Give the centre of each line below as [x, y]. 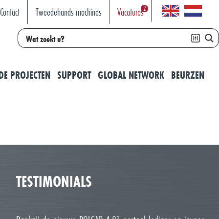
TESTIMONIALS [54, 182]
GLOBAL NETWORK [131, 75]
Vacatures [130, 12]
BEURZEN [188, 75]
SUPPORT [74, 75]
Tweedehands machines [68, 12]
